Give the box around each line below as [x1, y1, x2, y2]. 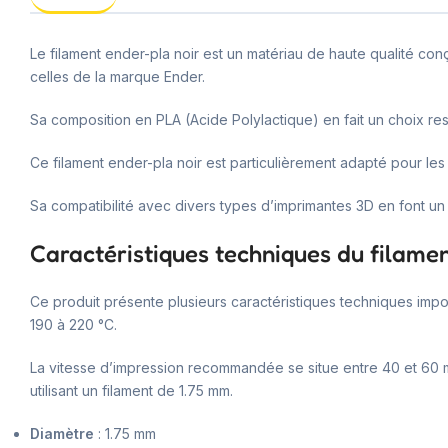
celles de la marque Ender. [30, 67, 205, 85]
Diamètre [30, 424, 94, 442]
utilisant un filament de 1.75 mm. [30, 381, 233, 399]
